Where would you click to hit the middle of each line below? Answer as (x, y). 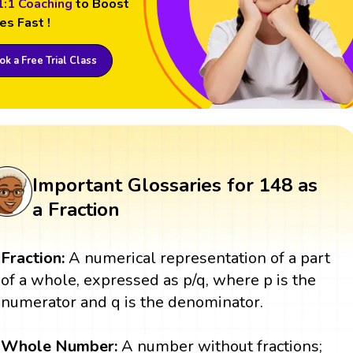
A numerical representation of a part (200, 258)
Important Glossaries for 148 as (175, 186)
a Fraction (76, 210)
